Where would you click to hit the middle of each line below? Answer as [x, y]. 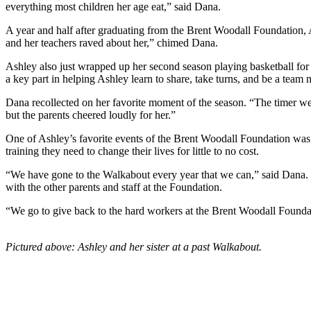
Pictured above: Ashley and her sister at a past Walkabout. [135, 246]
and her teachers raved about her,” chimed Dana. [112, 42]
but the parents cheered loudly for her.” [91, 115]
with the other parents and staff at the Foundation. [114, 187]
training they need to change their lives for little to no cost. [132, 151]
